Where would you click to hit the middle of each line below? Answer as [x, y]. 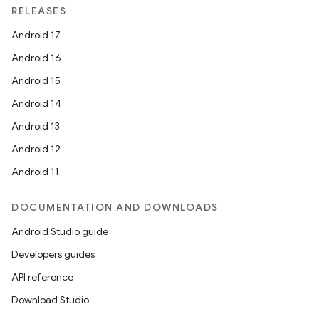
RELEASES [39, 11]
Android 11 [35, 172]
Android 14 [36, 103]
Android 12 [36, 149]
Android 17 [36, 35]
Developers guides [53, 254]
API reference [42, 277]
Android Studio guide [60, 231]
